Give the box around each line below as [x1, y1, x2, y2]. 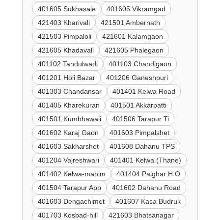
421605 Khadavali [37, 46, 94, 55]
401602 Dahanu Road [111, 184, 181, 192]
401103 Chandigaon [108, 60, 171, 68]
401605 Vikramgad [106, 5, 165, 13]
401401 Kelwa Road [112, 87, 175, 96]
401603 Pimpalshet [109, 129, 169, 137]
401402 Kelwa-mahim [37, 170, 106, 178]
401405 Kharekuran [37, 101, 100, 110]
